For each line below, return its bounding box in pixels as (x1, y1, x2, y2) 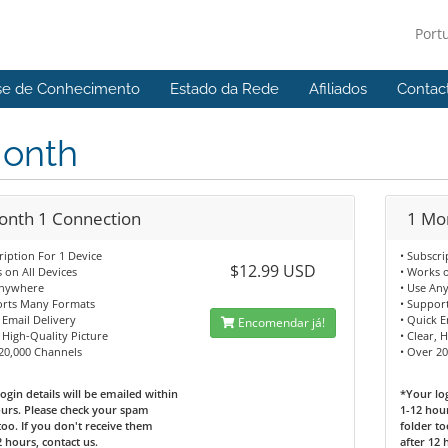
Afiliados (309, 80, 367, 98)
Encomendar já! (234, 314, 325, 331)
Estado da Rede (170, 80, 279, 98)
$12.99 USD (229, 260, 316, 282)
